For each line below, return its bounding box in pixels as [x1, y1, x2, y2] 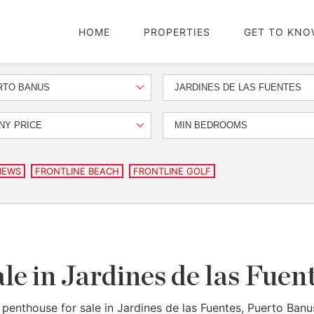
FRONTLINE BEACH [35, 165, 119, 177]
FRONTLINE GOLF [133, 165, 211, 177]
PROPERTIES [144, 25, 210, 38]
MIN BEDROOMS [175, 120, 247, 130]
